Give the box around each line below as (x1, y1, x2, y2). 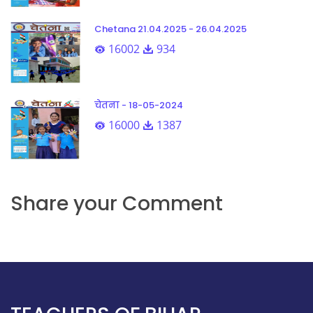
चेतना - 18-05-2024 (94, 98, 183, 112)
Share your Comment (10, 189, 223, 217)
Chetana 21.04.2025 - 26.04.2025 (94, 22, 247, 36)
